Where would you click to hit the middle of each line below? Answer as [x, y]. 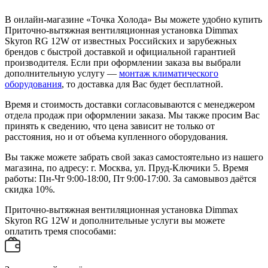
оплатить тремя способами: [60, 232]
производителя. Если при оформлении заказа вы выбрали [123, 63]
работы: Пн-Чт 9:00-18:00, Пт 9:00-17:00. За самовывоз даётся [130, 179]
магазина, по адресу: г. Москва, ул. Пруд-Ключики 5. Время [127, 168]
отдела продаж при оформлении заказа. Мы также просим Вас [132, 115]
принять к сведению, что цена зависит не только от [110, 126]
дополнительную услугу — [62, 74]
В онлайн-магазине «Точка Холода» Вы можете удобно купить [133, 20]
